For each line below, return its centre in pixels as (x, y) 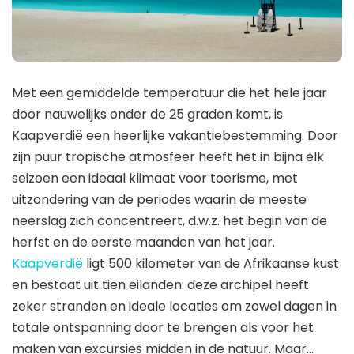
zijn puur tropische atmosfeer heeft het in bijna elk (168, 156)
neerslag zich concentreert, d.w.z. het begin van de (169, 220)
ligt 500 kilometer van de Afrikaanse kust (211, 263)
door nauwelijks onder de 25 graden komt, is (147, 114)
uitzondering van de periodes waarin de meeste (159, 199)
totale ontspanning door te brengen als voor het (163, 327)
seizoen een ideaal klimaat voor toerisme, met (155, 178)
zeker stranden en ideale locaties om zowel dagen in (174, 306)
